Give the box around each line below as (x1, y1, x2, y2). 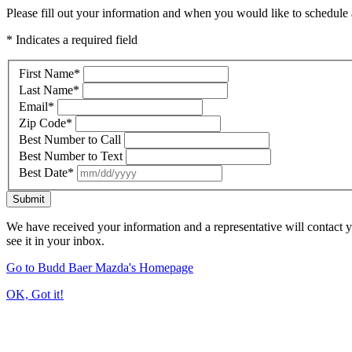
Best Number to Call (19, 132, 124, 146)
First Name (19, 66, 74, 80)
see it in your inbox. (6, 233, 104, 247)
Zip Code (19, 115, 66, 130)
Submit (13, 192, 45, 205)
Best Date (19, 165, 68, 179)
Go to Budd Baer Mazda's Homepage (6, 260, 193, 274)
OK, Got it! (6, 287, 64, 301)
